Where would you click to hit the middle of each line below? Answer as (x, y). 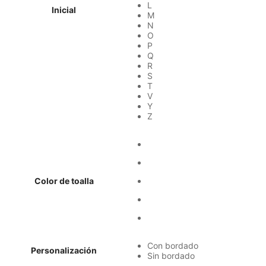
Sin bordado (171, 255)
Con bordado (173, 245)
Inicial (64, 9)
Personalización (64, 250)
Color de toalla (64, 180)
